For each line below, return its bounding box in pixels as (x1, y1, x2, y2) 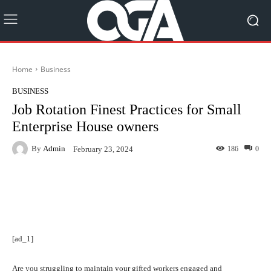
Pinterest (192, 182, 223, 192)
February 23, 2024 (73, 144, 133, 154)
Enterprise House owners (12, 118, 158, 134)
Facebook (41, 182, 74, 192)
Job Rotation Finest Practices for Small (12, 101, 241, 117)
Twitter (122, 182, 146, 192)
